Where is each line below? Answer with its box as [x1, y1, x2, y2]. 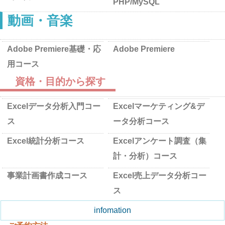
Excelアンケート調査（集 [113, 137, 206, 145]
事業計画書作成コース [7, 171, 88, 180]
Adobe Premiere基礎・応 [7, 45, 101, 53]
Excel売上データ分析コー [113, 171, 206, 180]
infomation [94, 206, 131, 214]
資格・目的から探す [15, 76, 105, 87]
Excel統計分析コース [7, 137, 85, 145]
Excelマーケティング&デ [113, 102, 204, 110]
